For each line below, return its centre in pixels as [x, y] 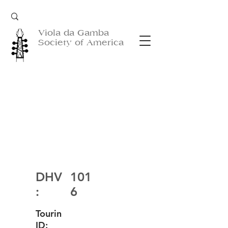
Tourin [49, 213]
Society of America [81, 42]
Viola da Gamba [74, 33]
